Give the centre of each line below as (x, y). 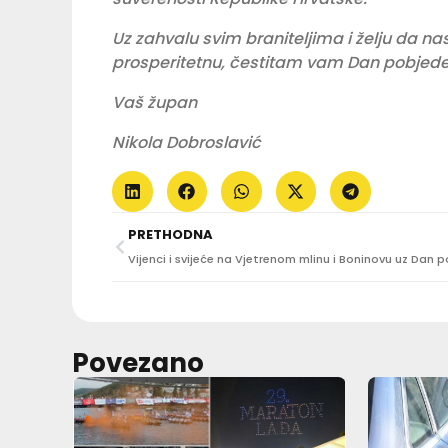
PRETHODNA (170, 234)
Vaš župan (154, 103)
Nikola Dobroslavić (186, 143)
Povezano (138, 362)
